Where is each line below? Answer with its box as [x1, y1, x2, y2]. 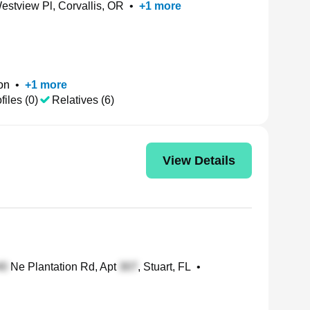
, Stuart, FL [138, 261, 191, 273]
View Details [163, 153, 235, 167]
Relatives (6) [52, 94, 114, 106]
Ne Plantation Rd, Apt [8, 261, 119, 273]
